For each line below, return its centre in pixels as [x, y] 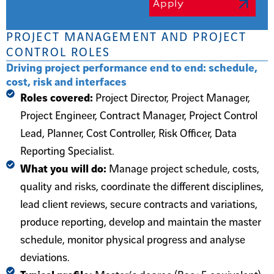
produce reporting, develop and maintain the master [140, 223]
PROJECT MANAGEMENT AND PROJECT [127, 38]
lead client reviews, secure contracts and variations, [139, 205]
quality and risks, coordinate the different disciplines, [142, 187]
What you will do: [64, 169]
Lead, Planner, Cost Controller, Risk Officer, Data [128, 134]
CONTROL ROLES [58, 53]
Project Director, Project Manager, [172, 98]
